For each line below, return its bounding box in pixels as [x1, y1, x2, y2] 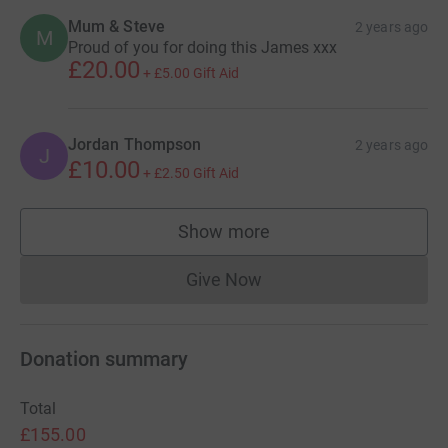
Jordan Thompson [68, 134, 202, 154]
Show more [178, 220, 270, 242]
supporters [223, 230, 311, 252]
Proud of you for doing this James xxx [68, 37, 337, 57]
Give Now [185, 268, 263, 290]
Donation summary [20, 346, 188, 371]
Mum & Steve [68, 16, 165, 36]
